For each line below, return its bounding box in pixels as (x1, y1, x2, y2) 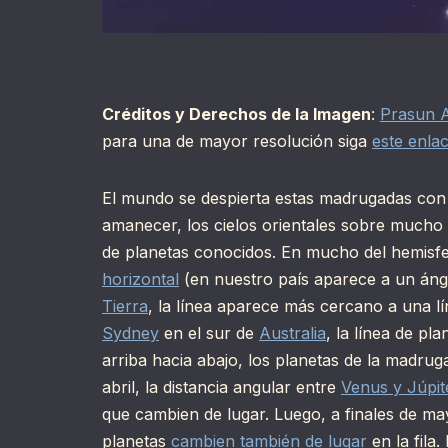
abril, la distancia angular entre (102, 377, 341, 398)
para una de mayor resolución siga (102, 131, 372, 152)
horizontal (102, 269, 179, 290)
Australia (259, 323, 326, 344)
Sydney (102, 323, 159, 344)
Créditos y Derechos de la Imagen (102, 104, 371, 125)
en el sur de (159, 323, 259, 344)
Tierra (102, 296, 148, 317)
